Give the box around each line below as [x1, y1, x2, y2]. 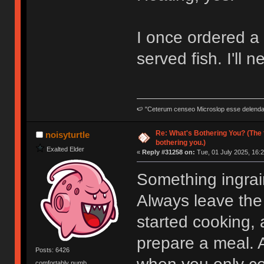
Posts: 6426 [35, 246, 70, 254]
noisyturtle [45, 130, 90, 140]
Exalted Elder [47, 145, 85, 153]
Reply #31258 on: [141, 148, 195, 156]
